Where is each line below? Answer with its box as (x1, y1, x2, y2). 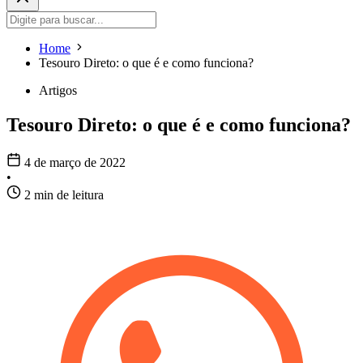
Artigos (39, 83, 77, 98)
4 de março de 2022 (24, 156, 126, 170)
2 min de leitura (24, 188, 104, 203)
